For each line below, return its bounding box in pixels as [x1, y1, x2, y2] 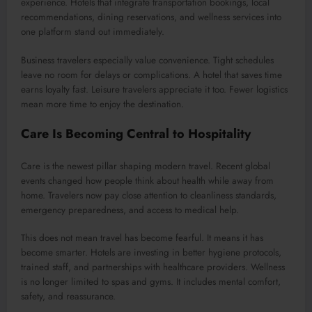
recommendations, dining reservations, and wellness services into [21, 10, 281, 24]
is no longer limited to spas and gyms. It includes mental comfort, [21, 275, 281, 289]
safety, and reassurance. [21, 290, 116, 304]
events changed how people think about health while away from [21, 174, 274, 188]
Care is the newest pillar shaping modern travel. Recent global [21, 159, 270, 173]
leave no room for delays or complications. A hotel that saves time [21, 68, 282, 81]
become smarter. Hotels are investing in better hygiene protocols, [21, 246, 281, 260]
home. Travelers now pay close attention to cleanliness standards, [21, 189, 276, 203]
